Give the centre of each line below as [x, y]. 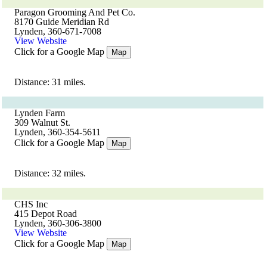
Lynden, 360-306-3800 [58, 223]
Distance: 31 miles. [50, 82]
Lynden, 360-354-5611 [58, 132]
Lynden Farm [40, 113]
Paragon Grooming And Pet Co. [75, 12]
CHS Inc [31, 204]
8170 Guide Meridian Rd [62, 22]
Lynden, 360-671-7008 [58, 31]
